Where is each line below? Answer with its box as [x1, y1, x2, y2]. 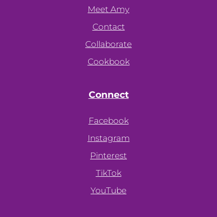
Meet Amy [88, 4, 129, 14]
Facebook [88, 115, 129, 125]
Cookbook [87, 56, 130, 66]
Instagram [87, 133, 130, 143]
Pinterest [90, 150, 127, 160]
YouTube [91, 185, 126, 195]
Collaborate [85, 39, 132, 49]
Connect [88, 89, 129, 100]
